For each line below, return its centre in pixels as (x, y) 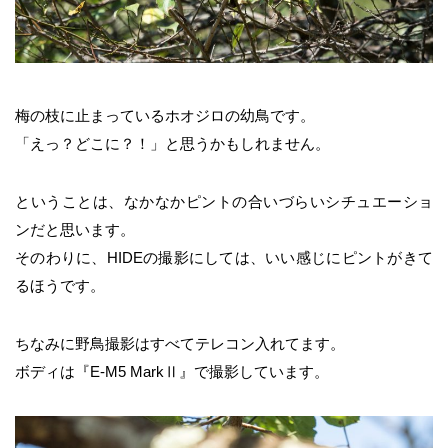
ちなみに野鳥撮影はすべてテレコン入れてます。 (180, 343)
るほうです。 (60, 285)
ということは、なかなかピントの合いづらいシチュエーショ (224, 201)
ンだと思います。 (75, 229)
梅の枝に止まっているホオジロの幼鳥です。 (165, 115)
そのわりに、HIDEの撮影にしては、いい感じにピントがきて (224, 257)
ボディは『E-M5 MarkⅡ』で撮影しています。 (172, 371)
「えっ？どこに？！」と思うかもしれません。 (172, 143)
